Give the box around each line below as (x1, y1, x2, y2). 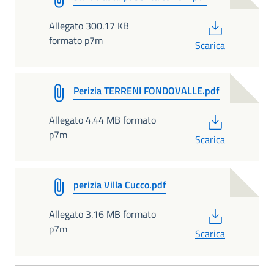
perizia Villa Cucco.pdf (73, 177, 166, 192)
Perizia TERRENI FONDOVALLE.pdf (73, 83, 220, 98)
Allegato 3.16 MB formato (49, 207, 156, 221)
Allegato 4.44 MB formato (49, 113, 156, 127)
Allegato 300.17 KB (49, 18, 129, 33)
